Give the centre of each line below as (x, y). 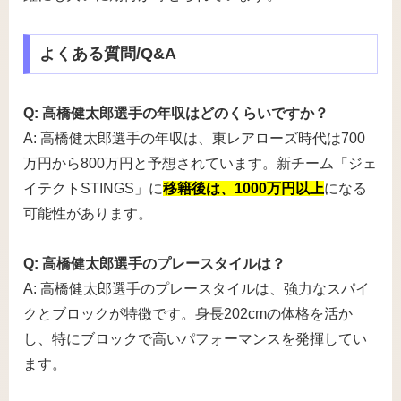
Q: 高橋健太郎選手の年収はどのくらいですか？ (176, 113)
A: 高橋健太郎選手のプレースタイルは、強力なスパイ (196, 289)
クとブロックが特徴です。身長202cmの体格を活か (188, 314)
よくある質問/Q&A (107, 54)
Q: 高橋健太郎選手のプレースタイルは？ (154, 264)
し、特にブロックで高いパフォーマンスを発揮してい (195, 339)
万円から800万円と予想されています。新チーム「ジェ (200, 163)
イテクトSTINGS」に (93, 188)
